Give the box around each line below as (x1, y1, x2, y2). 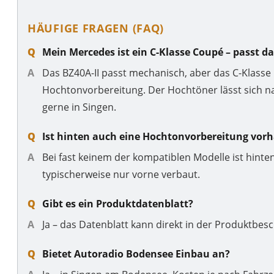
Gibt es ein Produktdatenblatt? (42, 196, 193, 210)
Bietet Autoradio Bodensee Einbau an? (42, 246, 230, 261)
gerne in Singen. (42, 100, 116, 114)
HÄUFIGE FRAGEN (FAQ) (28, 20, 165, 35)
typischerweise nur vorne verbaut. (42, 167, 200, 181)
